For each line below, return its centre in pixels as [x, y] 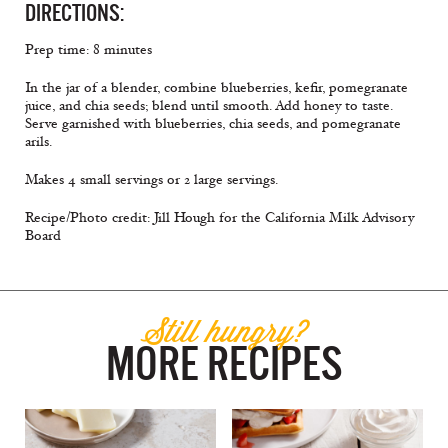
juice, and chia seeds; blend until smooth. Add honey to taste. [209, 106]
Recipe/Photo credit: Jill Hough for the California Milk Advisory [219, 218]
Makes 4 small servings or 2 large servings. [151, 180]
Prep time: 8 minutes [88, 50]
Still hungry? [224, 331]
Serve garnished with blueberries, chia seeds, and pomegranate [213, 124]
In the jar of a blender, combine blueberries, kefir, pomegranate [216, 88]
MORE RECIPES [224, 364]
